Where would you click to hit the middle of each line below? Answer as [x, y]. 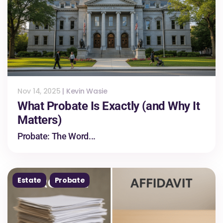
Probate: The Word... [56, 136]
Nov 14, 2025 [39, 91]
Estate [29, 180]
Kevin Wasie [87, 91]
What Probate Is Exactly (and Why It [109, 106]
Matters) [40, 120]
